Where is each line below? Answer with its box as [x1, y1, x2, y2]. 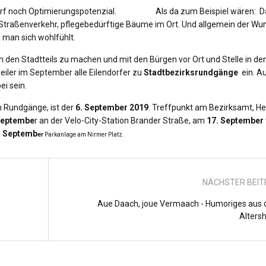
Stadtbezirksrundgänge [144, 68, 238, 77]
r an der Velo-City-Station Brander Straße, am [34, 116, 207, 125]
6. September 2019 [74, 103, 148, 112]
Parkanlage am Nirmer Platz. [43, 131, 124, 138]
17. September [207, 116, 264, 125]
